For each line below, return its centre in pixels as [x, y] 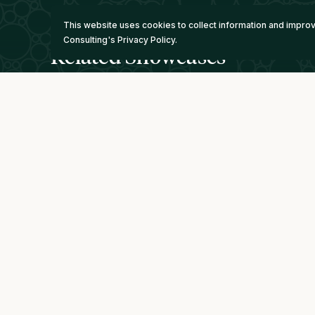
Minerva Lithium [130, 286]
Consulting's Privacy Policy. [120, 40]
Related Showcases [139, 56]
